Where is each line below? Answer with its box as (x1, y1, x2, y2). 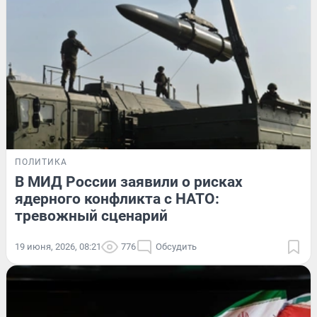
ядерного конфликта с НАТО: (15, 190, 219, 207)
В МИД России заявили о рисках (15, 173, 243, 190)
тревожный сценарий (15, 207, 168, 224)
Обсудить (156, 241, 197, 252)
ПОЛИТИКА (15, 156, 67, 167)
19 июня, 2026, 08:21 (15, 241, 101, 252)
